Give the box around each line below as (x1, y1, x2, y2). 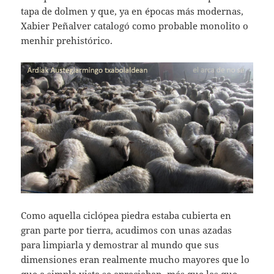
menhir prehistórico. (21, 34, 113, 47)
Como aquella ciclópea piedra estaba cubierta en (21, 209, 232, 221)
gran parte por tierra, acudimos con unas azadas (21, 223, 232, 236)
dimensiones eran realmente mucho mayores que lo (21, 253, 250, 265)
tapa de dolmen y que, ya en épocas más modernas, (21, 5, 244, 18)
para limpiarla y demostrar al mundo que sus (21, 238, 220, 251)
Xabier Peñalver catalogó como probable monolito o (21, 20, 249, 32)
